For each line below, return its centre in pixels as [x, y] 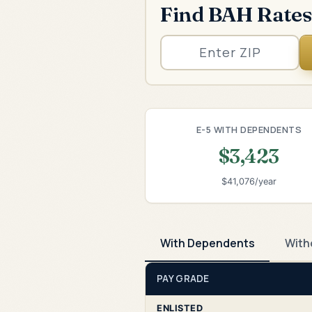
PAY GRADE [183, 278]
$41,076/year [249, 182]
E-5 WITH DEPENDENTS [249, 129]
